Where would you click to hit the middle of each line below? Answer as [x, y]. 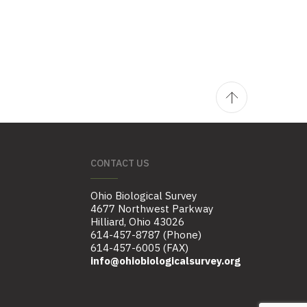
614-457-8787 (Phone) [146, 235]
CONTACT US [120, 163]
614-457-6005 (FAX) [139, 248]
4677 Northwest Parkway [152, 209]
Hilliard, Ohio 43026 [137, 222]
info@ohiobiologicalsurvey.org [165, 261]
